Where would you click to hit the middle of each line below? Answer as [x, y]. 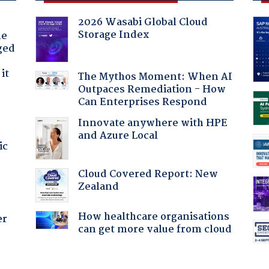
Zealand [98, 187]
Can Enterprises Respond [142, 102]
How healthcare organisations [153, 217]
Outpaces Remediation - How [152, 89]
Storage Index [113, 35]
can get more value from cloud [155, 229]
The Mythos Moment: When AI [155, 77]
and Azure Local [118, 136]
